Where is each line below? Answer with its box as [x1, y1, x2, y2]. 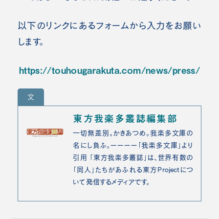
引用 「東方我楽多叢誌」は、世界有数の [73, 153, 194, 161]
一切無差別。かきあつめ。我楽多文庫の [73, 129, 194, 136]
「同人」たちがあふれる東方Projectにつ [73, 166, 194, 173]
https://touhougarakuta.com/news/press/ [19, 63, 200, 77]
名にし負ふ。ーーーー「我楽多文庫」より [73, 141, 194, 149]
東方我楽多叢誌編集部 [73, 110, 178, 126]
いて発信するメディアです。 [73, 178, 150, 185]
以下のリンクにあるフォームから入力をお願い [18, 21, 201, 30]
